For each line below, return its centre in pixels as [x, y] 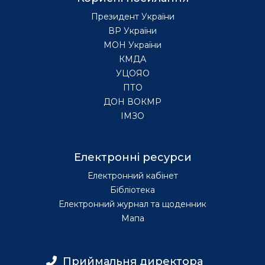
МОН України [132, 45]
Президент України [132, 16]
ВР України [132, 30]
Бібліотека [132, 190]
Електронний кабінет [132, 175]
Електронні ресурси [132, 157]
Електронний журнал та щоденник [132, 204]
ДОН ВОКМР [132, 101]
